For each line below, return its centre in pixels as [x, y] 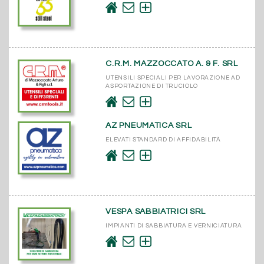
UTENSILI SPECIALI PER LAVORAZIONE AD [173, 77]
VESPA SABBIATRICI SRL [156, 211]
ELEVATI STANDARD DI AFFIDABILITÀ [163, 139]
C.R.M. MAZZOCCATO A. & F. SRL [172, 63]
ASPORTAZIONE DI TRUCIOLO [152, 86]
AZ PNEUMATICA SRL [149, 125]
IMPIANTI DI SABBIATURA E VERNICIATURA [174, 225]
